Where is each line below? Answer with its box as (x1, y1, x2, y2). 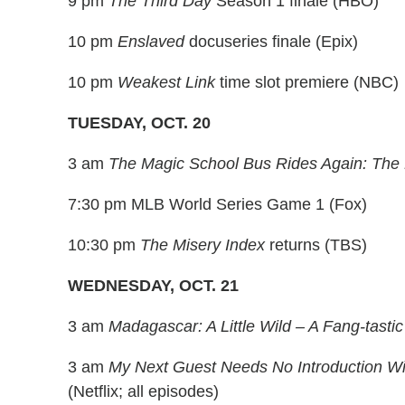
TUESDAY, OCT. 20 (68, 114, 211, 133)
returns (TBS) (265, 236, 367, 255)
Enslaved (118, 33, 184, 52)
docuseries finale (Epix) (184, 33, 358, 52)
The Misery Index (140, 236, 265, 255)
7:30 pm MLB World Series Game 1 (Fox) (68, 195, 367, 214)
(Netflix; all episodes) (68, 382, 219, 401)
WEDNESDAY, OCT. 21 (68, 277, 239, 296)
